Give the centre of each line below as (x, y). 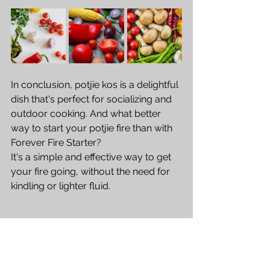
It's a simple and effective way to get (92, 157)
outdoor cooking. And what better (87, 113)
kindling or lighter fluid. (62, 186)
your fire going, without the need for (92, 171)
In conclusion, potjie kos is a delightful (96, 84)
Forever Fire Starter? (57, 142)
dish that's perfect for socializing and (93, 99)
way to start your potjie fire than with (93, 128)
